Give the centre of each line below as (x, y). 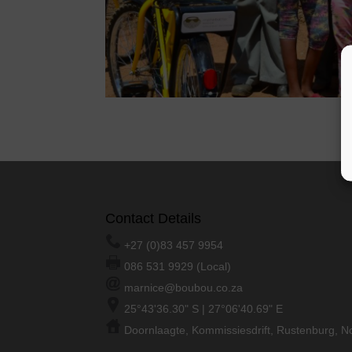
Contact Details (154, 219)
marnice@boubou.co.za (184, 288)
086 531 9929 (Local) (176, 267)
